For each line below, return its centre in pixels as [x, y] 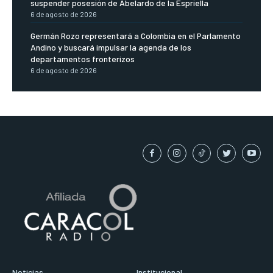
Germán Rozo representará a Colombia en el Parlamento [136, 36]
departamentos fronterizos [83, 59]
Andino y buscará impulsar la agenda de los [111, 48]
